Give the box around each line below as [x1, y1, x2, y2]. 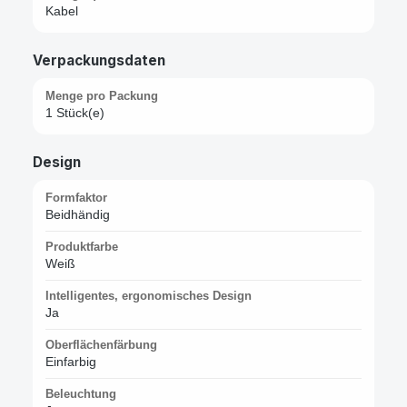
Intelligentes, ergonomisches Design [45, 288, 252, 303]
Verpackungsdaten [33, 51, 165, 69]
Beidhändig [45, 206, 110, 222]
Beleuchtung [45, 386, 116, 401]
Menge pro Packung [45, 88, 158, 103]
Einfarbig [45, 353, 96, 369]
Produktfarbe [45, 239, 118, 253]
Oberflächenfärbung [45, 337, 157, 352]
